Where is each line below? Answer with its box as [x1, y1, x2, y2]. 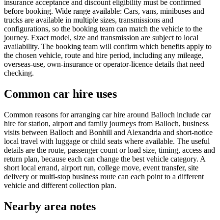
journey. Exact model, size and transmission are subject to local [4, 33, 198, 42]
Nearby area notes [4, 199, 96, 213]
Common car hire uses [4, 87, 117, 100]
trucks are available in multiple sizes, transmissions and [4, 15, 173, 24]
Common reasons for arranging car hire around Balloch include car [4, 110, 211, 119]
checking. [4, 68, 34, 77]
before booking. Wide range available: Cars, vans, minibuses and [4, 6, 204, 15]
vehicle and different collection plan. [4, 181, 116, 190]
